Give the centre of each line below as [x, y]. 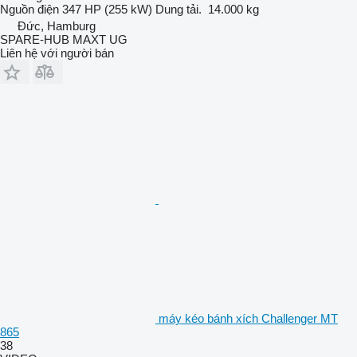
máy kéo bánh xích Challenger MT [248, 318]
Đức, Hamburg [57, 25]
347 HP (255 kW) [107, 9]
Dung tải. [178, 9]
